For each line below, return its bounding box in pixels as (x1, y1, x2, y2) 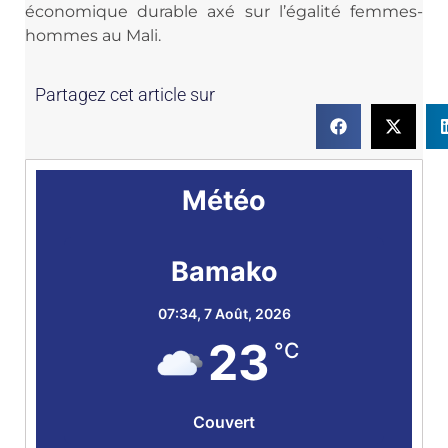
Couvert (193, 411, 255, 432)
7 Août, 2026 (203, 304, 291, 322)
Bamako (170, 254, 278, 288)
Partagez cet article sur (35, 83, 215, 105)
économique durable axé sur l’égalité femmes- (25, 2, 423, 22)
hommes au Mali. (25, 26, 161, 46)
